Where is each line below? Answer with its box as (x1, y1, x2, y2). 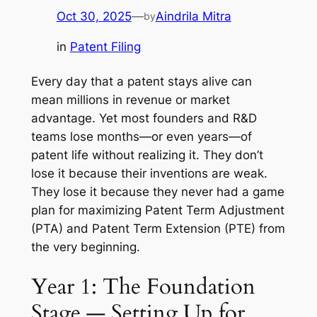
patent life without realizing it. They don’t (30, 147, 263, 162)
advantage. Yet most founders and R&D (30, 110, 257, 125)
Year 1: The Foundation (30, 272, 255, 302)
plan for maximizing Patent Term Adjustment (30, 202, 284, 217)
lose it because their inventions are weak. (30, 166, 267, 180)
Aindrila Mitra (155, 9, 231, 24)
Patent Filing (69, 40, 141, 54)
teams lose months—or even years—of (30, 129, 252, 144)
